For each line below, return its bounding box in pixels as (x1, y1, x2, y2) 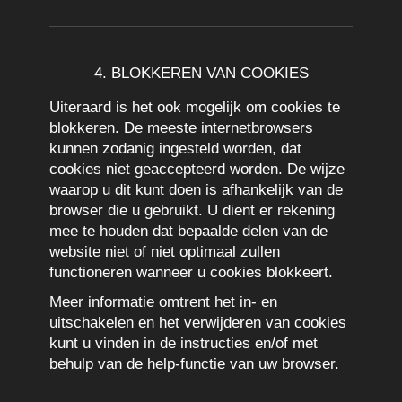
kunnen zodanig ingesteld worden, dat (49, 140, 301, 157)
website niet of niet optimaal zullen (49, 243, 280, 260)
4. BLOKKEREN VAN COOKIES (93, 65, 309, 82)
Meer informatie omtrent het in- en (49, 293, 277, 310)
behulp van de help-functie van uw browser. (49, 355, 339, 372)
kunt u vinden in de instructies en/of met (49, 335, 318, 352)
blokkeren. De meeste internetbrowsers (49, 119, 313, 136)
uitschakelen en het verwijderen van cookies (49, 314, 346, 331)
